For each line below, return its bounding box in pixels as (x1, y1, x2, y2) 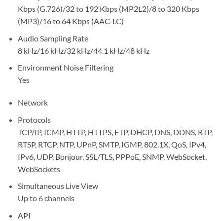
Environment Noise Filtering (17, 63, 113, 73)
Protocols (17, 114, 51, 124)
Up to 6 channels (17, 193, 74, 203)
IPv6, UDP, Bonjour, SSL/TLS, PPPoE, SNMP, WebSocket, (17, 151, 207, 161)
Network (17, 98, 48, 108)
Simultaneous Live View (17, 181, 98, 191)
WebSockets (17, 164, 60, 174)
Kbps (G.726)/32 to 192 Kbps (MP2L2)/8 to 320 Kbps (17, 4, 199, 14)
